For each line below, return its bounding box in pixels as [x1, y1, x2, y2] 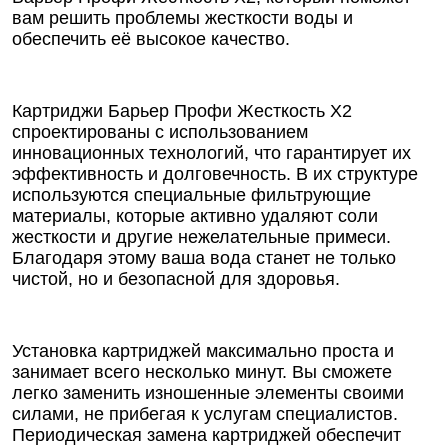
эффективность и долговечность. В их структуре [12, 164, 418, 184]
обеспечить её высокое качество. [12, 29, 290, 49]
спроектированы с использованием [12, 122, 308, 142]
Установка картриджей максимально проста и [12, 341, 394, 361]
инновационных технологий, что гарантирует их [12, 143, 411, 163]
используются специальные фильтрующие [12, 185, 371, 205]
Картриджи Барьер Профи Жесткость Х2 [12, 101, 352, 121]
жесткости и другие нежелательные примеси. [12, 227, 391, 247]
